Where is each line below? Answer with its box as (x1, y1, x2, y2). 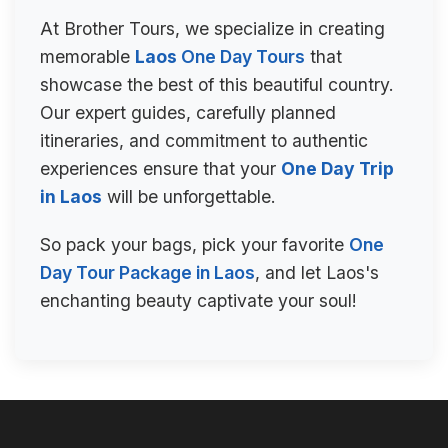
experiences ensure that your (40, 158, 281, 179)
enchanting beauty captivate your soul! (40, 290, 357, 311)
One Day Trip (281, 158, 394, 179)
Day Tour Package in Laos (40, 262, 255, 283)
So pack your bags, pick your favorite (40, 234, 349, 255)
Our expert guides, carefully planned (40, 102, 336, 123)
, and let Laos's (255, 262, 379, 283)
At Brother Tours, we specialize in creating (40, 18, 385, 39)
